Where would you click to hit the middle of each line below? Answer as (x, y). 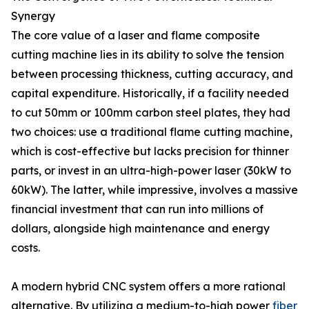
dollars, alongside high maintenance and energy (140, 228)
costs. (26, 248)
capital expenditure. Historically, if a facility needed (150, 93)
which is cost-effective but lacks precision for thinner (150, 151)
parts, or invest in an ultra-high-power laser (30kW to (151, 170)
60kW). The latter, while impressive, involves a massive (154, 190)
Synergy (33, 16)
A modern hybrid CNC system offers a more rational (148, 286)
